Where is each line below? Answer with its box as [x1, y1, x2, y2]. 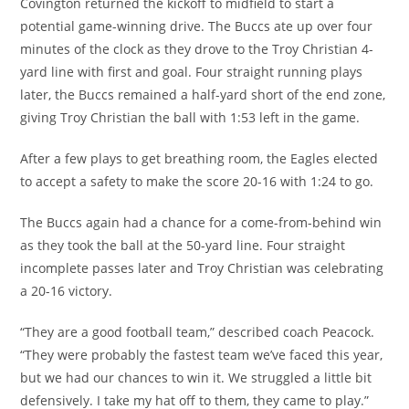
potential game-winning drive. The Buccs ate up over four [20, 16, 373, 35]
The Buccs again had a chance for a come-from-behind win [20, 213, 383, 231]
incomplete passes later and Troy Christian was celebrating [20, 258, 384, 277]
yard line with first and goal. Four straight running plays [20, 62, 363, 80]
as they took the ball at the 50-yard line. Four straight [20, 236, 346, 254]
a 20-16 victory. [20, 281, 113, 299]
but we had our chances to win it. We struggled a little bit [20, 368, 372, 386]
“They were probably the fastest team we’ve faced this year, [20, 345, 383, 363]
